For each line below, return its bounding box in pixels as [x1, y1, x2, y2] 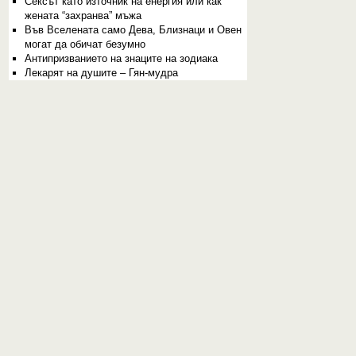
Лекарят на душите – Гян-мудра [24, 67, 178, 79]
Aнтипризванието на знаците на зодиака [24, 52, 218, 64]
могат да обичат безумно [24, 38, 145, 50]
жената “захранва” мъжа [24, 10, 141, 21]
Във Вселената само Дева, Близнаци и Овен [24, 24, 242, 36]
